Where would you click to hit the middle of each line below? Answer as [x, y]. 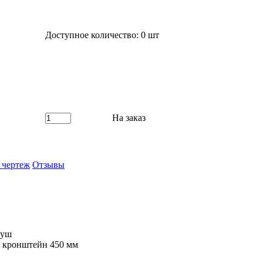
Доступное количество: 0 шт [102, 35]
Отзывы [48, 165]
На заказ [129, 117]
